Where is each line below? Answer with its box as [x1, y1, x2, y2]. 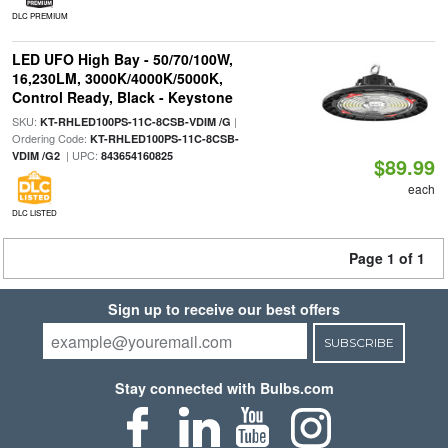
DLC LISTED [11, 207, 57, 218]
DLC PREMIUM [11, 10, 68, 21]
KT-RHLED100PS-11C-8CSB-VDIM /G [39, 114, 231, 129]
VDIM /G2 [11, 148, 60, 163]
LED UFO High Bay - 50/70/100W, [11, 49, 233, 69]
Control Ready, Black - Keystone [11, 87, 233, 107]
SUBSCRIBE [323, 335, 394, 350]
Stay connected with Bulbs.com [114, 378, 334, 398]
